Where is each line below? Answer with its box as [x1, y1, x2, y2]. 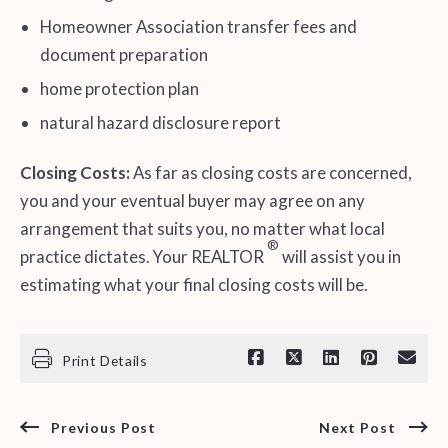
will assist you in [278, 246, 401, 268]
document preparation [39, 43, 208, 65]
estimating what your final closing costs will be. [19, 274, 368, 296]
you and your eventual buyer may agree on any [19, 190, 365, 212]
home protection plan [39, 77, 199, 99]
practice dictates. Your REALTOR [19, 246, 267, 268]
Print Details [61, 351, 148, 369]
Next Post [319, 418, 397, 436]
